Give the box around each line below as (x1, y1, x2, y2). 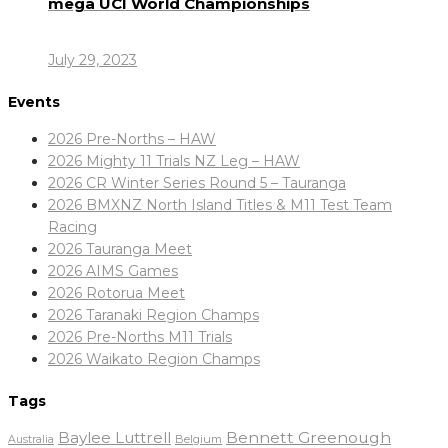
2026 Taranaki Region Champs (48, 306, 259, 325)
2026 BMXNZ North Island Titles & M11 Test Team (48, 196, 392, 215)
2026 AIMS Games (48, 262, 178, 281)
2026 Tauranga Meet (48, 240, 192, 259)
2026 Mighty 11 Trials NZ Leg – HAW (48, 152, 300, 171)
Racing (48, 218, 97, 237)
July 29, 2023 (48, 51, 137, 70)
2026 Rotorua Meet (48, 284, 185, 303)
